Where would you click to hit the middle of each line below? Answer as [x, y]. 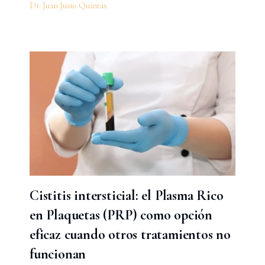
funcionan [58, 254]
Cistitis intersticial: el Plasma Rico [126, 195]
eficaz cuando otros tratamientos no [130, 234]
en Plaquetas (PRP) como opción [121, 215]
